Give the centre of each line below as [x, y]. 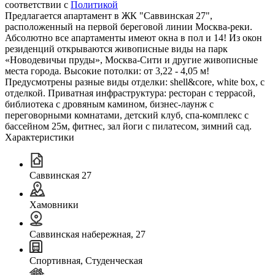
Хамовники [54, 204]
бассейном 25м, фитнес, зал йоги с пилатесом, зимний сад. [128, 126]
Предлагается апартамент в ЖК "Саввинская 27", [109, 15]
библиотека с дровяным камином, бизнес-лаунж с [109, 104]
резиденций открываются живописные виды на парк [116, 48]
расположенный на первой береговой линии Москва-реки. [129, 26]
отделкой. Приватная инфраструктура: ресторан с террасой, [130, 93]
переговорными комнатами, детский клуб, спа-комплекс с [127, 115]
